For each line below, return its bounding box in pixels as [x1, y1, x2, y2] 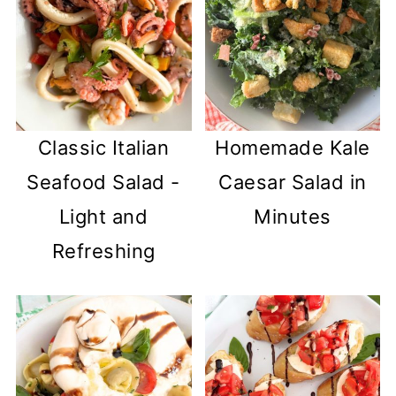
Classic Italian [37, 135, 170, 159]
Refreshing [51, 239, 156, 263]
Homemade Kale [215, 135, 370, 159]
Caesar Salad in [218, 170, 367, 194]
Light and [58, 204, 148, 228]
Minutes [254, 204, 331, 228]
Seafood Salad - [27, 170, 180, 194]
